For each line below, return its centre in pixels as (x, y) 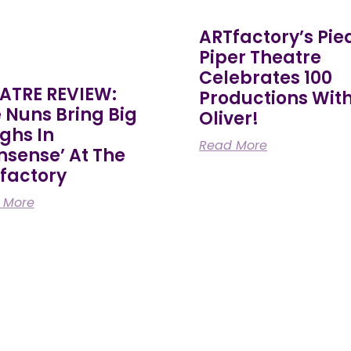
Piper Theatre (260, 57)
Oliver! (228, 118)
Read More (233, 145)
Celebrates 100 (265, 78)
